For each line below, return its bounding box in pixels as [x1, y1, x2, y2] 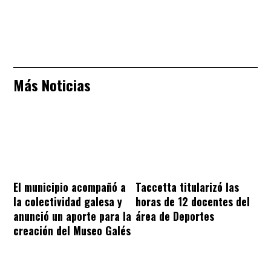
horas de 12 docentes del [135, 193, 250, 209]
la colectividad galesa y [13, 193, 122, 209]
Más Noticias [13, 73, 91, 96]
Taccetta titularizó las [135, 178, 239, 195]
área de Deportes [135, 207, 214, 224]
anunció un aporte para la [13, 207, 131, 224]
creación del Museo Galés [13, 222, 131, 238]
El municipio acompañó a [13, 178, 126, 195]
